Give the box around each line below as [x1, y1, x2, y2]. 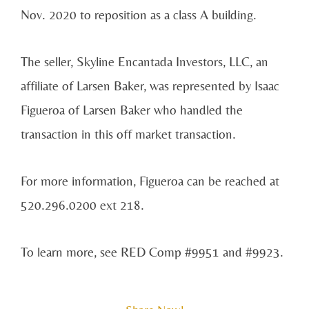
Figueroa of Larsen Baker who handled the [21, 101, 243, 117]
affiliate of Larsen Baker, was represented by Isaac [21, 77, 279, 93]
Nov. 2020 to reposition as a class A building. [21, 6, 257, 22]
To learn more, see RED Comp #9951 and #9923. [21, 244, 283, 260]
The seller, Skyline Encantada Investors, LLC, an [21, 53, 268, 69]
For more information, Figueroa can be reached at [21, 173, 279, 189]
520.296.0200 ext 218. [21, 197, 144, 213]
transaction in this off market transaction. [21, 126, 236, 141]
